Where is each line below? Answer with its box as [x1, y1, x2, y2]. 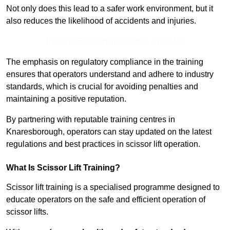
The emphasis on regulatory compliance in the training [6, 57, 203, 67]
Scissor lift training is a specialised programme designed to [6, 183, 220, 192]
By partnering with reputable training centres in [6, 115, 175, 124]
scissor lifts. [6, 207, 48, 217]
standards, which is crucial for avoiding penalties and [6, 82, 198, 91]
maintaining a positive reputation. [6, 94, 126, 104]
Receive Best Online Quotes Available [45, 37, 185, 46]
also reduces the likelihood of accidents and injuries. [6, 16, 196, 26]
